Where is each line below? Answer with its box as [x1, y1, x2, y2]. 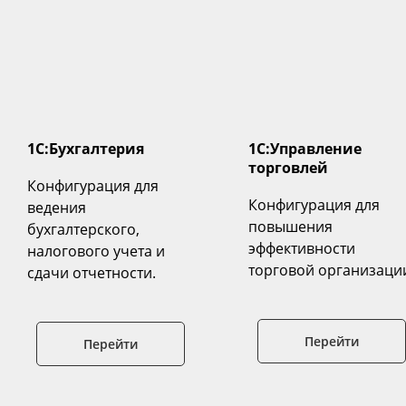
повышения [248, 217, 333, 237]
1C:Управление [248, 139, 362, 159]
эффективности [248, 238, 355, 259]
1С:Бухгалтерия [27, 139, 144, 159]
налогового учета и [27, 241, 165, 262]
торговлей [248, 158, 328, 179]
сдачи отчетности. [27, 263, 156, 284]
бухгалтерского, [27, 219, 140, 240]
